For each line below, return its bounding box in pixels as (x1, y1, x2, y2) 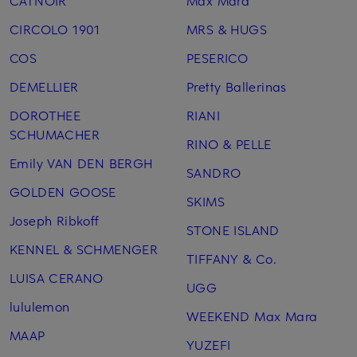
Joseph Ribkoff (10, 211, 100, 229)
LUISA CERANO (10, 269, 104, 287)
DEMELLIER (10, 77, 79, 96)
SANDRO (186, 163, 241, 182)
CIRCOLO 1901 (10, 20, 100, 38)
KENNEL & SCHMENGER (10, 240, 159, 258)
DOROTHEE (10, 106, 81, 124)
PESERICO (186, 49, 249, 67)
